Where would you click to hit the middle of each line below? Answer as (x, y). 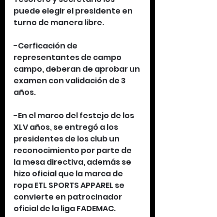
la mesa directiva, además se (73, 162)
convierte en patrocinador (69, 197)
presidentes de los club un (67, 139)
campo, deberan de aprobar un (77, 69)
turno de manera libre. (59, 23)
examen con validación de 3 (70, 81)
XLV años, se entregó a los (67, 127)
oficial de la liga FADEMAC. (65, 209)
